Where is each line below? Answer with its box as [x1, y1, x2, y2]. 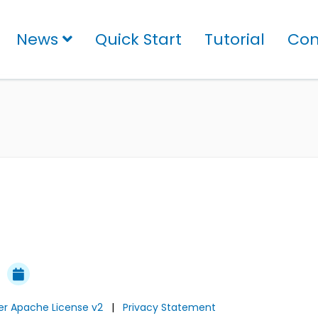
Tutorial [204, 28, 265, 50]
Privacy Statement [123, 300, 216, 314]
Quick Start [95, 28, 182, 50]
